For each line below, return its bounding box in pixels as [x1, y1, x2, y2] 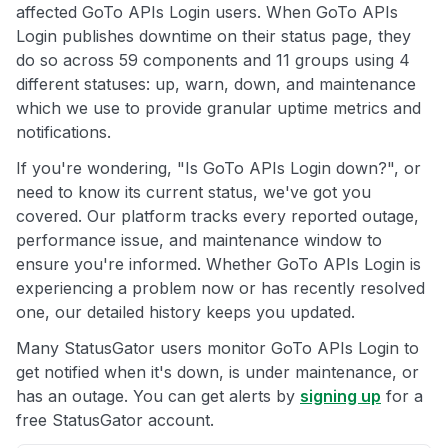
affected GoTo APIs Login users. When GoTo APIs [16, 2, 398, 23]
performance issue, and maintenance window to [16, 230, 382, 251]
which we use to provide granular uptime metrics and [16, 98, 421, 119]
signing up [300, 386, 381, 407]
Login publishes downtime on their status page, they [16, 26, 411, 47]
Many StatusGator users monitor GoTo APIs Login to [16, 338, 419, 359]
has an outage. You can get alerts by [16, 386, 300, 407]
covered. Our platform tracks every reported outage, [16, 206, 419, 227]
